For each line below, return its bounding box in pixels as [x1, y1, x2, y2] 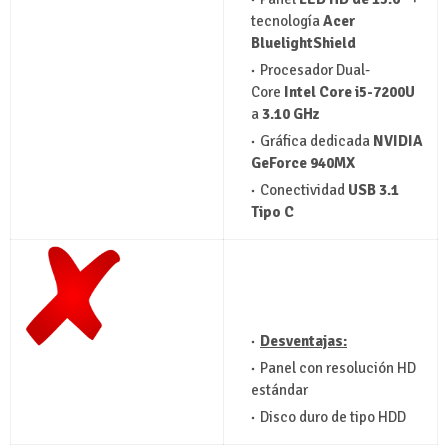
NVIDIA [373, 131, 423, 150]
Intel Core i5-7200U [284, 82, 415, 101]
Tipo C [251, 202, 294, 221]
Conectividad [260, 180, 348, 199]
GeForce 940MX [251, 153, 355, 172]
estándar [251, 380, 308, 399]
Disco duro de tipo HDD [260, 407, 406, 426]
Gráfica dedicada [260, 131, 373, 150]
